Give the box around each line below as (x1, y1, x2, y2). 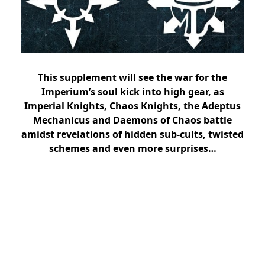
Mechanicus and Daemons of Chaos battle (33, 113, 232, 127)
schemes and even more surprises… (49, 141, 216, 155)
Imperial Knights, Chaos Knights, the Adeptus (24, 99, 241, 112)
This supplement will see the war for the (38, 70, 227, 84)
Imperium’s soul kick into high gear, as (41, 85, 224, 98)
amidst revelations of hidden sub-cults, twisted (21, 127, 244, 141)
